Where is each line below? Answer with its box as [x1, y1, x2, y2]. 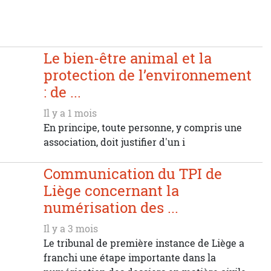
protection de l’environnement [44, 65, 252, 85]
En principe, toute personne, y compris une [44, 121, 243, 134]
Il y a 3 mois [44, 222, 99, 235]
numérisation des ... [44, 198, 179, 218]
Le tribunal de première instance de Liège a [44, 237, 245, 250]
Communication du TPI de [44, 164, 223, 184]
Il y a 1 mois [44, 106, 97, 120]
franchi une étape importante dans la [44, 251, 217, 264]
